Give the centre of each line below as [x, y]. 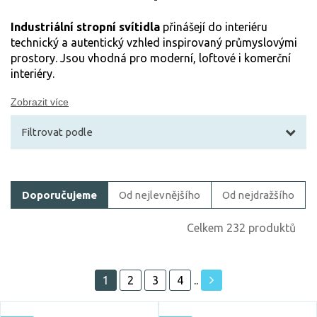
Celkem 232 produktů [241, 228]
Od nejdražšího [258, 195]
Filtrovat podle [57, 132]
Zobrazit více [40, 102]
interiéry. [33, 74]
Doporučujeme [59, 195]
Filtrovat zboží [68, 168]
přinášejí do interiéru [214, 27]
